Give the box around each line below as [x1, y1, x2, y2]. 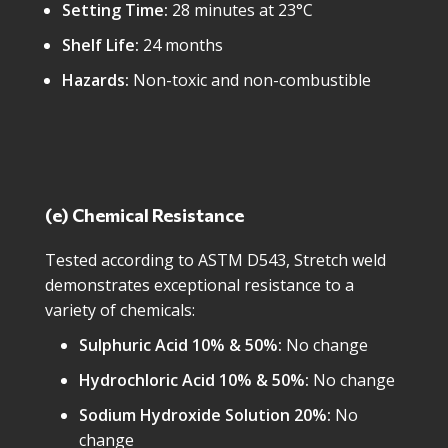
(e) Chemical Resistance [45, 204, 244, 226]
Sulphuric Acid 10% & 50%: [79, 334, 282, 356]
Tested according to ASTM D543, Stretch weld [45, 249, 386, 271]
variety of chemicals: [45, 299, 195, 321]
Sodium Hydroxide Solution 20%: [79, 404, 331, 426]
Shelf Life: [62, 34, 139, 56]
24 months [139, 34, 223, 56]
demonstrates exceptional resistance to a [45, 274, 354, 296]
